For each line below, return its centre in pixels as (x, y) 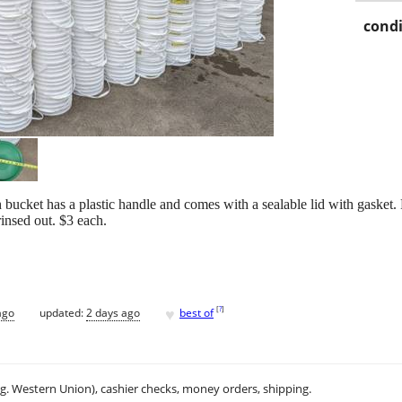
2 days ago (113, 312)
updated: (63, 312)
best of (197, 312)
